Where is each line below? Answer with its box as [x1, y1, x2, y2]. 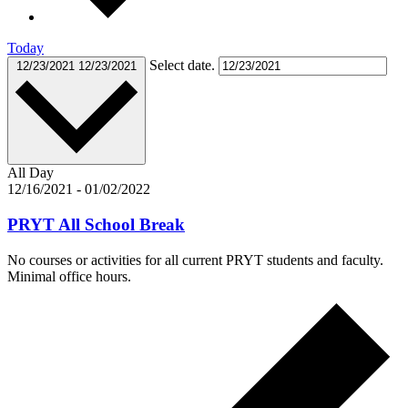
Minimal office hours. [7, 268, 131, 284]
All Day [7, 165, 54, 181]
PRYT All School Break [7, 214, 185, 234]
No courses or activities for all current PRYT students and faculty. [7, 251, 383, 268]
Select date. [149, 57, 219, 74]
